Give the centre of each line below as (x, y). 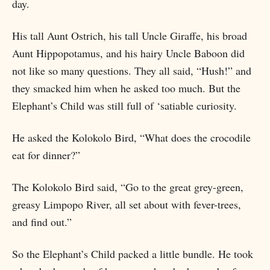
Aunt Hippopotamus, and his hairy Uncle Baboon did (128, 53)
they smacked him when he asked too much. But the (126, 88)
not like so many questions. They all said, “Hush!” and (132, 71)
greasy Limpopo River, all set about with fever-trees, (127, 204)
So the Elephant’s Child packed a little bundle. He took (133, 254)
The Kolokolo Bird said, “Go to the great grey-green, (128, 187)
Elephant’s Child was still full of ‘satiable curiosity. (124, 105)
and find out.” (42, 222)
